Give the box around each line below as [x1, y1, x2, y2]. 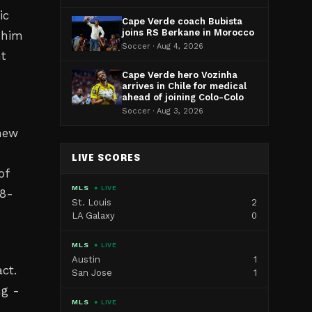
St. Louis [72, 197, 111, 208]
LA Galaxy [72, 210, 115, 221]
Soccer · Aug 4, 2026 [122, 42, 203, 51]
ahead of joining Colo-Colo [122, 92, 244, 102]
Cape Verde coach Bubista [122, 16, 242, 26]
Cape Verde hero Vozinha [122, 70, 237, 80]
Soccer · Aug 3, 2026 [122, 107, 203, 116]
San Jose [72, 267, 112, 278]
